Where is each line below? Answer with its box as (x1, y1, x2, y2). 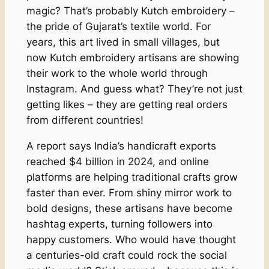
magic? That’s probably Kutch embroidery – (26, 4, 235, 17)
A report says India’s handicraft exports (26, 139, 216, 152)
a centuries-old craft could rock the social (26, 249, 227, 261)
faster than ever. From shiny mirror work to (26, 186, 232, 199)
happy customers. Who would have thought (26, 233, 236, 246)
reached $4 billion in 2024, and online (26, 155, 209, 168)
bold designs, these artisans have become (26, 202, 232, 214)
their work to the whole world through (26, 67, 208, 79)
